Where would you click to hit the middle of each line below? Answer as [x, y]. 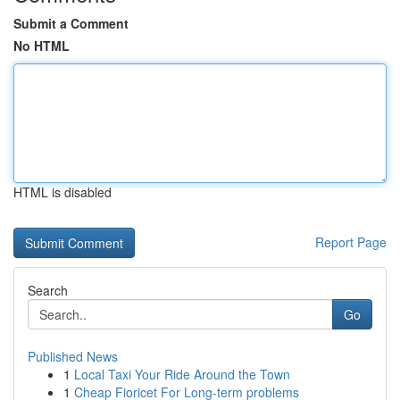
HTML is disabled [62, 192]
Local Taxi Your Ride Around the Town [182, 374]
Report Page [351, 242]
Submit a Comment [71, 23]
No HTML [42, 46]
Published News [73, 356]
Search [48, 290]
